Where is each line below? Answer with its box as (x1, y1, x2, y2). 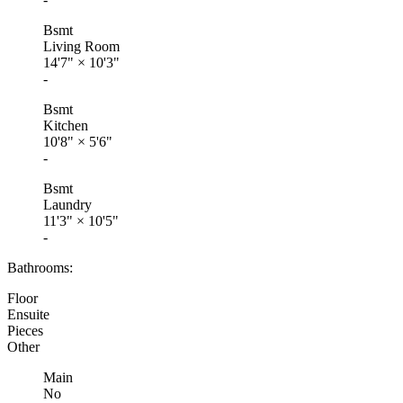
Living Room (43, 38, 120, 54)
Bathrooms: (7, 259, 73, 275)
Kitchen (43, 117, 88, 133)
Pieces (7, 322, 43, 338)
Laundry (43, 196, 92, 212)
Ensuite (7, 306, 49, 322)
